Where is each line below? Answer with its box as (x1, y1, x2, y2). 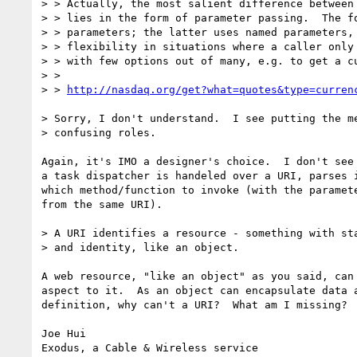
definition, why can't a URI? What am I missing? (41, 298, 347, 311)
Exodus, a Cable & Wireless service (41, 341, 258, 354)
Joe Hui (41, 327, 86, 339)
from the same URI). (41, 198, 163, 210)
